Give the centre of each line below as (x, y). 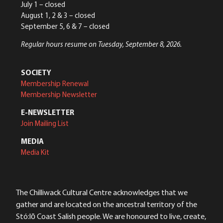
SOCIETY (36, 72)
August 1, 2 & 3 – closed (58, 15)
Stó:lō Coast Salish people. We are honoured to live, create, (111, 216)
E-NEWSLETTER (48, 112)
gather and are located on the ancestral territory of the (107, 204)
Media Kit (35, 152)
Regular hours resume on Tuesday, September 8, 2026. (101, 44)
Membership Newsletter (59, 94)
